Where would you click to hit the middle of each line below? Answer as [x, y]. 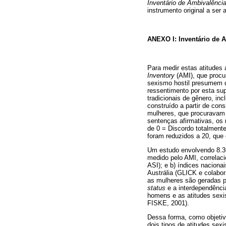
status [156, 188]
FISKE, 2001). [168, 203]
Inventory [161, 76]
